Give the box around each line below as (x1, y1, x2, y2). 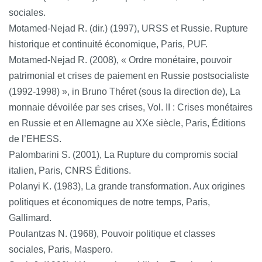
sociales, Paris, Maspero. (9, 244, 113, 254)
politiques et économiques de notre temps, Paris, (9, 196, 210, 207)
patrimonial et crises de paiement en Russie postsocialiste (9, 70, 249, 81)
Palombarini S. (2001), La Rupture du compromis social (9, 149, 238, 160)
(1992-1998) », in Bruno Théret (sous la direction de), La (9, 86, 240, 96)
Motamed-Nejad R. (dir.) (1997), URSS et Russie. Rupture (9, 23, 248, 33)
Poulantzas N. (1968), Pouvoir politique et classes (9, 228, 215, 239)
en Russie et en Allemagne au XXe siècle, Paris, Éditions (9, 118, 246, 128)
